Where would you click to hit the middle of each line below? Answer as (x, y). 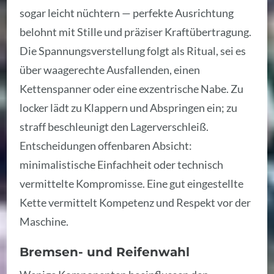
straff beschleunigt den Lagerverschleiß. (114, 127)
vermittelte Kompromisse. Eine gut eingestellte (132, 183)
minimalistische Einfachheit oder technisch (122, 165)
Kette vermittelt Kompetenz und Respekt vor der (135, 202)
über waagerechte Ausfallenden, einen (110, 70)
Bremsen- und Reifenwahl (105, 252)
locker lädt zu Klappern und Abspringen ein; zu (129, 108)
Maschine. (44, 221)
